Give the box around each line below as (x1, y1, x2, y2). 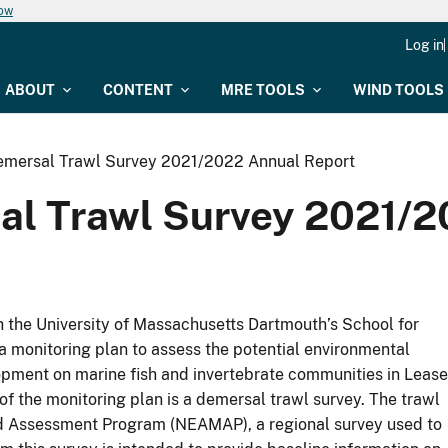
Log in (405, 37, 444, 53)
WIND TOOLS (353, 82, 444, 98)
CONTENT (103, 82, 173, 98)
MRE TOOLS (221, 82, 305, 98)
